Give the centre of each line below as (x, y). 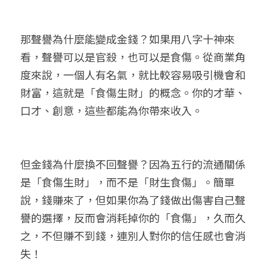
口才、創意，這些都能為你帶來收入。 (111, 110)
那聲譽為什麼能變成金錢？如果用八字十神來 (128, 39)
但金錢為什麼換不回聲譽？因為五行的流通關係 (133, 164)
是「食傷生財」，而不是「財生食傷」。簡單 (128, 182)
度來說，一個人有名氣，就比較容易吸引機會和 (133, 74)
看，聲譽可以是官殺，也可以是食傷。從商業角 (133, 57)
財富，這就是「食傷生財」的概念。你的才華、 (133, 92)
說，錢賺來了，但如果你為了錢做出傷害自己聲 (133, 200)
